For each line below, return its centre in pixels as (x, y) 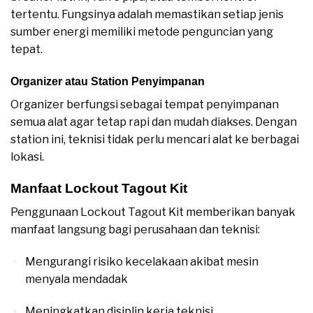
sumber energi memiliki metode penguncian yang (142, 32)
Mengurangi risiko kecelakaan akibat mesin (141, 262)
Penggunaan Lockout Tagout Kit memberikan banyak (153, 212)
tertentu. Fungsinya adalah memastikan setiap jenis (147, 15)
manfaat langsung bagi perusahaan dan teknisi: (135, 230)
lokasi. (27, 156)
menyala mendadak (76, 279)
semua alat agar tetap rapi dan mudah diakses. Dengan (154, 122)
